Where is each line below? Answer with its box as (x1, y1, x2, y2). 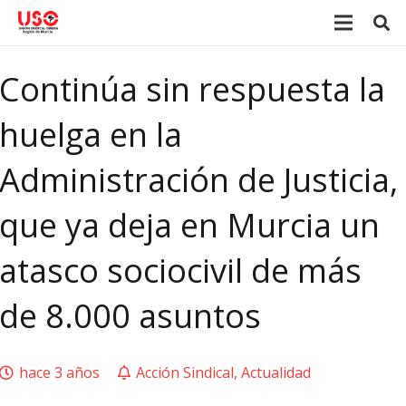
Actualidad (240, 362, 311, 382)
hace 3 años (19, 362, 101, 382)
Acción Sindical (135, 362, 234, 382)
